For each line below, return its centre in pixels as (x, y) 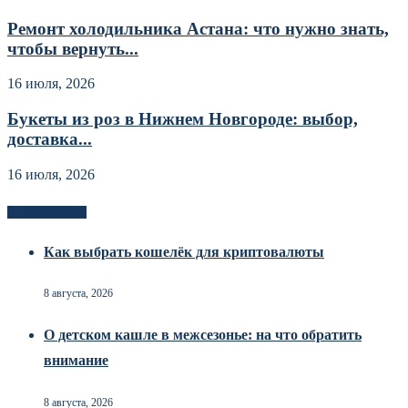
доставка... (50, 139)
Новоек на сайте (47, 212)
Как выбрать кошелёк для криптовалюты (184, 251)
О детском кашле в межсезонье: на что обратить (203, 335)
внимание (76, 361)
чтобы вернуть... (73, 48)
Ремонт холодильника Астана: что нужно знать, (198, 28)
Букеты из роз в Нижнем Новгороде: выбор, (183, 119)
